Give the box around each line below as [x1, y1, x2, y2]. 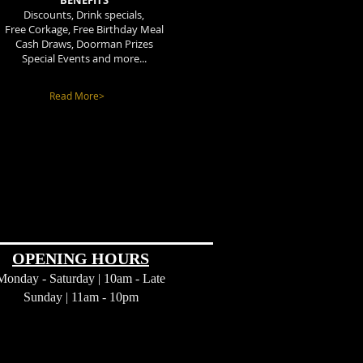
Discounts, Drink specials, [23, 7, 144, 22]
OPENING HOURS [12, 250, 149, 267]
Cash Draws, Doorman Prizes [15, 36, 153, 51]
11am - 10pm [70, 290, 139, 304]
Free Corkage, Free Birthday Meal [4, 22, 164, 36]
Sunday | [23, 290, 71, 304]
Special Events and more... [21, 51, 147, 66]
